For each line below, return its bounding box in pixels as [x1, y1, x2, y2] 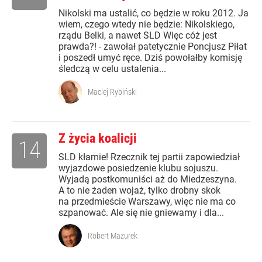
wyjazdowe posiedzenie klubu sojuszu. [58, 163, 218, 174]
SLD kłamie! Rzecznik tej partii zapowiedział [58, 151, 240, 163]
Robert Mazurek [88, 231, 137, 241]
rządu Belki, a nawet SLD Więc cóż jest [58, 30, 217, 42]
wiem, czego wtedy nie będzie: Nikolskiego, [58, 19, 235, 30]
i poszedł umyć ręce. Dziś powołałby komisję [58, 52, 242, 64]
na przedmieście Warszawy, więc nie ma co [58, 196, 236, 208]
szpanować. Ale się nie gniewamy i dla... [58, 207, 224, 219]
